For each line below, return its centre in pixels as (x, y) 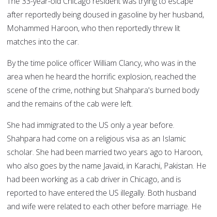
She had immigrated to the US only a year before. (91, 125)
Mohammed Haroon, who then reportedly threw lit (93, 28)
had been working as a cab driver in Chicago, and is (94, 179)
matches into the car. (43, 42)
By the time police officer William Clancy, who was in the (101, 63)
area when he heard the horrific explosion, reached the (101, 77)
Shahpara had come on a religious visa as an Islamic (96, 139)
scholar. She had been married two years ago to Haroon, (105, 152)
